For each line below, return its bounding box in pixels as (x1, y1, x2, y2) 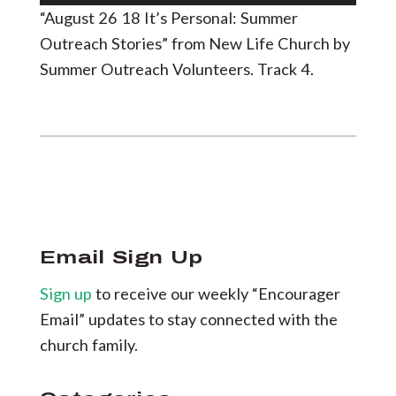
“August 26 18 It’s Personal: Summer (39, 8, 298, 27)
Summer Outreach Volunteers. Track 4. (39, 59, 314, 79)
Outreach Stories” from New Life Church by (39, 34, 350, 53)
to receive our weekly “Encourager (95, 283, 340, 303)
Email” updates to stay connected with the (39, 308, 338, 329)
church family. (39, 334, 138, 354)
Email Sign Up (39, 247, 203, 267)
